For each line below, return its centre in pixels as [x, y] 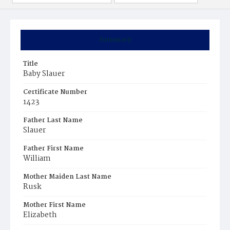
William [37, 159]
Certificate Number [55, 92]
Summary [115, 40]
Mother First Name [54, 205]
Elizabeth [40, 215]
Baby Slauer [44, 74]
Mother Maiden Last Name [67, 177]
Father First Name [53, 149]
